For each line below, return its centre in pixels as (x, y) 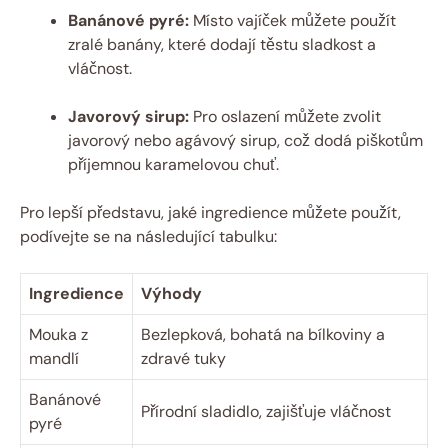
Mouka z (58, 334)
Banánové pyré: (128, 20)
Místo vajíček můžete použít (292, 20)
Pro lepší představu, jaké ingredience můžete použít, (210, 212)
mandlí (54, 358)
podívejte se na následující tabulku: (148, 236)
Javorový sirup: (128, 116)
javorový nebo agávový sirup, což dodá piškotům (245, 140)
